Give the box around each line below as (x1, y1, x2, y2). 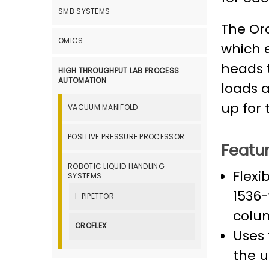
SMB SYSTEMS (58, 6, 110, 17)
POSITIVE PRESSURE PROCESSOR (68, 131, 185, 142)
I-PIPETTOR (75, 190, 114, 201)
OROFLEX (75, 220, 107, 231)
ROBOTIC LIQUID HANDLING (68, 160, 165, 171)
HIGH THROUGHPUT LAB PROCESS (58, 65, 180, 76)
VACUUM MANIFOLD (68, 101, 138, 112)
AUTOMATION (58, 74, 106, 85)
